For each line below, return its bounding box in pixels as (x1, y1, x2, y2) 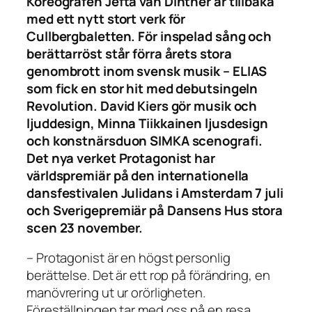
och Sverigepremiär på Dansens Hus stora (26, 201, 283, 219)
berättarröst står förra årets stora (26, 44, 232, 63)
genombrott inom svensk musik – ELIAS (26, 61, 267, 80)
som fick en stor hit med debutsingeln (26, 79, 258, 97)
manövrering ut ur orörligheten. (26, 283, 205, 302)
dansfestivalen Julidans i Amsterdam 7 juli (26, 183, 283, 202)
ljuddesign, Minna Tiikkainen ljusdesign (26, 114, 269, 132)
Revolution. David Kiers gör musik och (26, 96, 258, 115)
